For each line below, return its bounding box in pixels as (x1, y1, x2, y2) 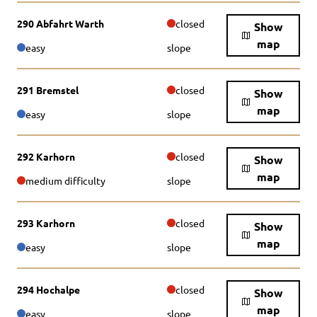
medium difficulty (25, 174, 105, 187)
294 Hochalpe (17, 283, 80, 296)
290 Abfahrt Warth (17, 17, 104, 30)
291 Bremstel (17, 83, 79, 96)
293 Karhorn (17, 217, 75, 229)
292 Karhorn (17, 150, 75, 163)
